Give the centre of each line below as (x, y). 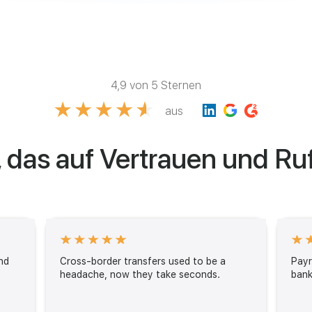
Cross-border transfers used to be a (143, 261)
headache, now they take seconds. (140, 274)
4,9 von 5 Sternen (156, 85)
